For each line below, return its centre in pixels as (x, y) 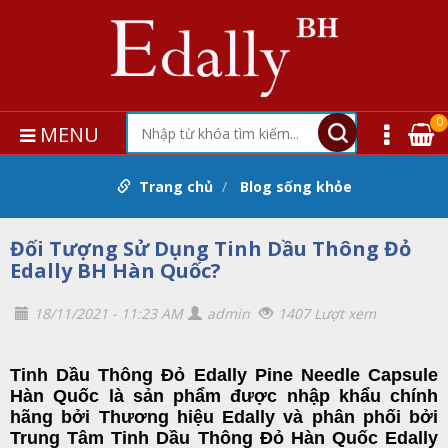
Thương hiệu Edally (186, 417)
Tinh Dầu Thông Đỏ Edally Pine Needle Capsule (224, 375)
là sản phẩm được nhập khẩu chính (268, 396)
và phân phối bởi (356, 417)
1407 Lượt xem (327, 313)
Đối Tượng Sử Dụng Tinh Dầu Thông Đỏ (210, 248)
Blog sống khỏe (295, 186)
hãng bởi (54, 417)
